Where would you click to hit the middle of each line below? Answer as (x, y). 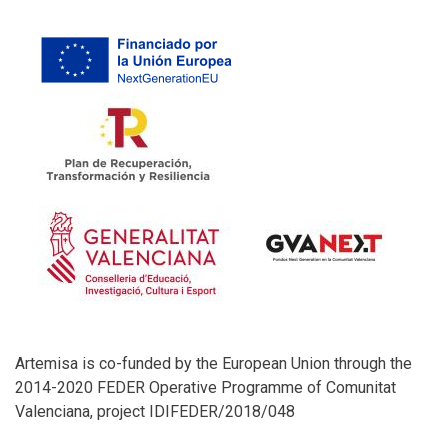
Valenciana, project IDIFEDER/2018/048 (155, 411)
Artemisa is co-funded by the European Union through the (213, 363)
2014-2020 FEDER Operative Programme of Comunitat (205, 387)
